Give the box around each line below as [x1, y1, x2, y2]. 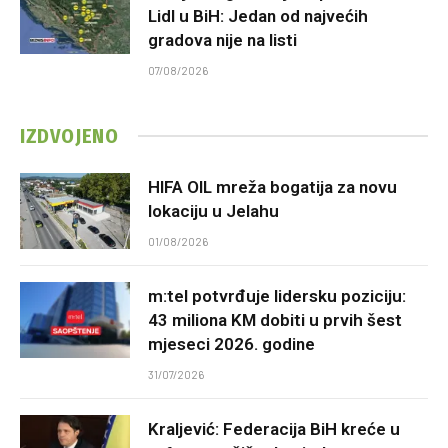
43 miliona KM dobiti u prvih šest [148, 309, 402, 330]
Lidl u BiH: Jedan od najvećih [148, 5, 368, 26]
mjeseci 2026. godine [148, 333, 315, 354]
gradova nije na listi [148, 29, 297, 50]
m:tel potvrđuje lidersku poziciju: [148, 285, 406, 306]
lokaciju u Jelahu [148, 200, 279, 221]
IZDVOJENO [20, 123, 119, 148]
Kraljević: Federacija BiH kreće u [148, 418, 400, 439]
